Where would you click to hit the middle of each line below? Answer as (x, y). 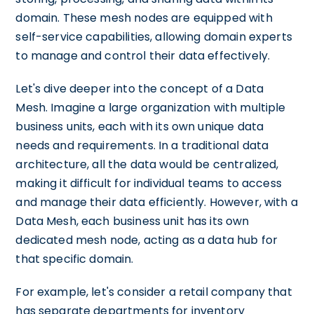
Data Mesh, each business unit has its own (132, 221)
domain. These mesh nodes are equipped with (144, 18)
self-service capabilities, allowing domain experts (154, 36)
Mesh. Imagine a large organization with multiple (151, 107)
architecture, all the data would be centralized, (147, 164)
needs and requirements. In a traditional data (142, 145)
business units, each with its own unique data (140, 126)
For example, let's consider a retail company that (154, 292)
